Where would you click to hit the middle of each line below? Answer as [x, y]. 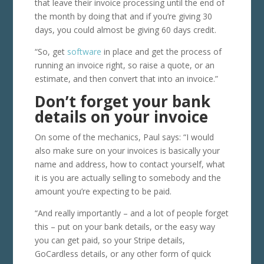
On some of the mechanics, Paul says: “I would [124, 137]
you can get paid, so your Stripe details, [110, 240]
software [84, 51]
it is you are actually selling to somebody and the [128, 177]
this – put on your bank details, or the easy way [125, 226]
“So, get [51, 51]
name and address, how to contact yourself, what [130, 164]
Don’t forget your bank [122, 101]
